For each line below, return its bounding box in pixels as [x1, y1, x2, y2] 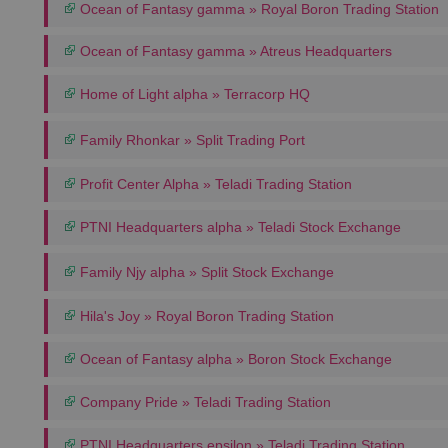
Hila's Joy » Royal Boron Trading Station [76, 308, 334, 324]
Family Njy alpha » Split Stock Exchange [76, 264, 334, 280]
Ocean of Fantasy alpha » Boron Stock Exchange [76, 351, 392, 367]
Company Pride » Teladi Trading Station [76, 394, 331, 410]
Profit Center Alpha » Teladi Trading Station [76, 176, 352, 192]
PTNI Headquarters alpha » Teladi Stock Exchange [76, 219, 401, 235]
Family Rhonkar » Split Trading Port [76, 132, 305, 148]
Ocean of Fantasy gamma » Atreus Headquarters [76, 43, 392, 59]
